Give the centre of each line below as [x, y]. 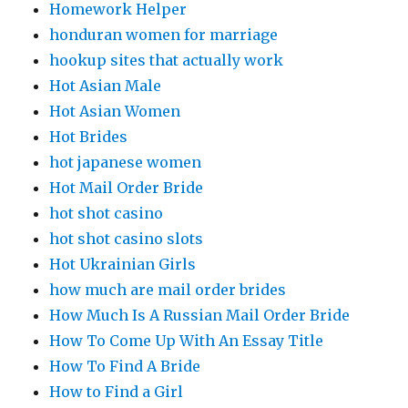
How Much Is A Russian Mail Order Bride [200, 315]
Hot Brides [89, 137]
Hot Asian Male [106, 86]
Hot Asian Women [115, 111]
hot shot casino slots [127, 239]
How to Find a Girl [117, 392]
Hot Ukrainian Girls [123, 264]
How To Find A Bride [125, 366]
